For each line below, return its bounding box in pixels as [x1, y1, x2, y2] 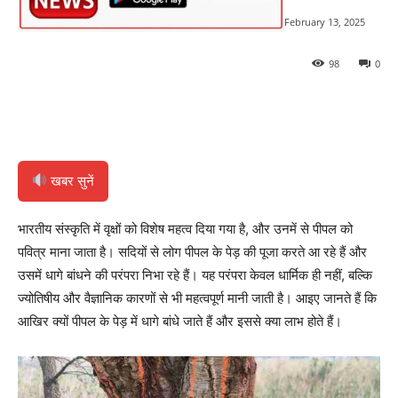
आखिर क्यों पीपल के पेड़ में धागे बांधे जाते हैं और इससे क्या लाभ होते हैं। [18, 312, 342, 330]
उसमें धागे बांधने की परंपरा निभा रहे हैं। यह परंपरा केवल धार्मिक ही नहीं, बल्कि [18, 266, 372, 283]
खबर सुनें [47, 171, 95, 189]
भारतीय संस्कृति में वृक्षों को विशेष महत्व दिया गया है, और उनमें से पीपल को [18, 219, 353, 237]
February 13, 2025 [284, 14, 365, 28]
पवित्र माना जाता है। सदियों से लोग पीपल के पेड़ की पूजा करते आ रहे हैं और [18, 243, 367, 260]
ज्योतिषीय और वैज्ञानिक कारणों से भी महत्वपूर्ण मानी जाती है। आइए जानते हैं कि [18, 289, 377, 306]
